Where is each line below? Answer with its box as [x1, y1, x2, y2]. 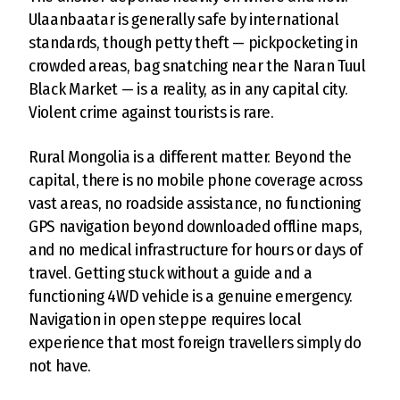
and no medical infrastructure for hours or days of [29, 238, 362, 260]
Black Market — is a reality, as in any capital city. [29, 78, 348, 99]
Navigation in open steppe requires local [29, 308, 302, 329]
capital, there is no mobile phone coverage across [29, 169, 362, 190]
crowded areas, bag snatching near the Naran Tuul [29, 54, 366, 76]
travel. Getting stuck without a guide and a [29, 262, 312, 283]
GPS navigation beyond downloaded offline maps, [29, 215, 362, 237]
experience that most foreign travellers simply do [29, 331, 362, 353]
